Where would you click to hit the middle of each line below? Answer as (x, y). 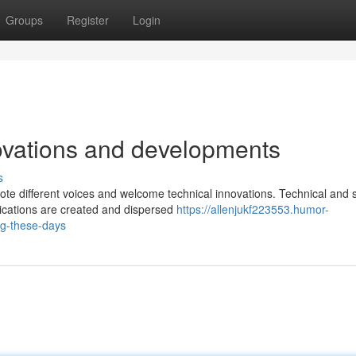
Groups (24, 20)
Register (88, 20)
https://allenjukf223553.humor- (253, 209)
